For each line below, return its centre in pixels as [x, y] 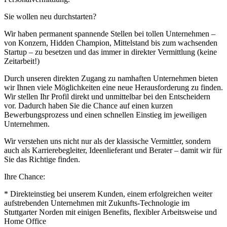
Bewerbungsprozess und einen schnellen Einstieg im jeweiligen [105, 115]
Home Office [25, 221]
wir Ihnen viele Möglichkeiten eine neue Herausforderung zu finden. [113, 87]
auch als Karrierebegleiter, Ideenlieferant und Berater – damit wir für [113, 150]
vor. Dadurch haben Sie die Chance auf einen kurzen [88, 105]
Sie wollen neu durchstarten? [50, 16]
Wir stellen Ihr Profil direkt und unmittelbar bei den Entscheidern [107, 96]
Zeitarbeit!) [22, 61]
